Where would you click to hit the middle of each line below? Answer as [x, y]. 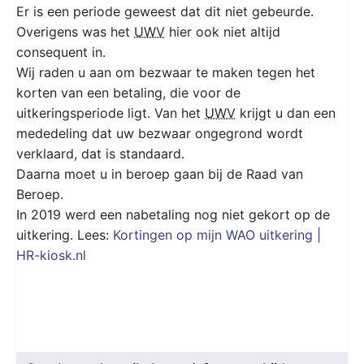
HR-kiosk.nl [51, 255]
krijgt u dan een [286, 113]
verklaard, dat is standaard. [100, 153]
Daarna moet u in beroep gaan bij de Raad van [160, 173]
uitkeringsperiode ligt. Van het [110, 113]
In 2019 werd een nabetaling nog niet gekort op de [173, 214]
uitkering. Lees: [65, 234]
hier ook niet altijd [223, 31]
